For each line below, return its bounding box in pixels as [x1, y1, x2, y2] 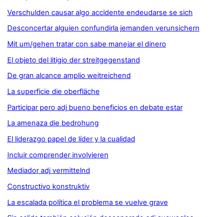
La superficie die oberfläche [7, 87, 100, 96]
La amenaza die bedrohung [7, 119, 99, 128]
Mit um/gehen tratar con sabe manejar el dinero [7, 40, 166, 49]
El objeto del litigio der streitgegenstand [7, 55, 140, 64]
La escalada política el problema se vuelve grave [7, 198, 168, 207]
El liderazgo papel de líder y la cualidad [7, 135, 135, 144]
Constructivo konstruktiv [7, 182, 90, 191]
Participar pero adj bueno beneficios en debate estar [7, 103, 183, 112]
